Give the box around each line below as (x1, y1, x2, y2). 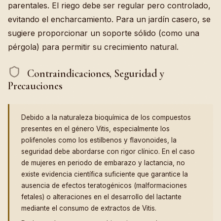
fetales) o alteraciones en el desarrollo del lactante (21, 193, 182, 201)
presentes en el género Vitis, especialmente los (21, 125, 170, 133)
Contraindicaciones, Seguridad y (25, 67, 164, 80)
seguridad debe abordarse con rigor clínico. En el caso (21, 147, 195, 156)
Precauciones (8, 79, 63, 93)
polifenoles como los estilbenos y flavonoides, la (21, 136, 177, 145)
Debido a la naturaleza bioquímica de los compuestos (21, 113, 191, 122)
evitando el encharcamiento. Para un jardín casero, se (8, 14, 211, 24)
